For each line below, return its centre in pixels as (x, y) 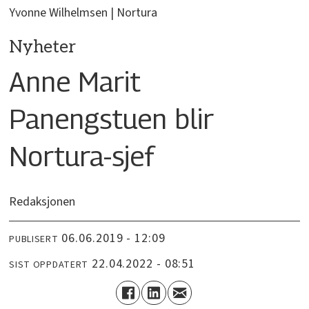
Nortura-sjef (82, 156)
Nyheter (43, 48)
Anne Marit (75, 82)
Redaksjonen (42, 202)
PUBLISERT (34, 239)
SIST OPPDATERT (49, 265)
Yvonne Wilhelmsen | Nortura (83, 13)
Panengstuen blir (112, 119)
